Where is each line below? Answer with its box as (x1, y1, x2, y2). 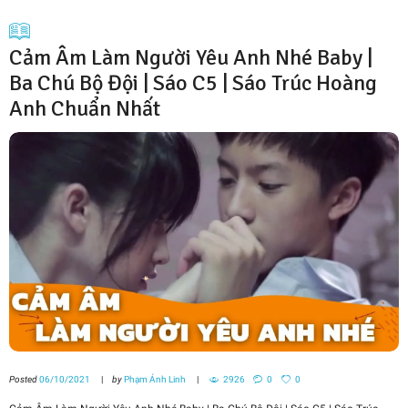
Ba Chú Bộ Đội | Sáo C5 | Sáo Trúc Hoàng (9, 69, 377, 97)
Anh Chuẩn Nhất (9, 95, 160, 123)
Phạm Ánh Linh (123, 373, 186, 384)
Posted (9, 373, 39, 384)
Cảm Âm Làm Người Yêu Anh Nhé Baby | (9, 44, 372, 72)
